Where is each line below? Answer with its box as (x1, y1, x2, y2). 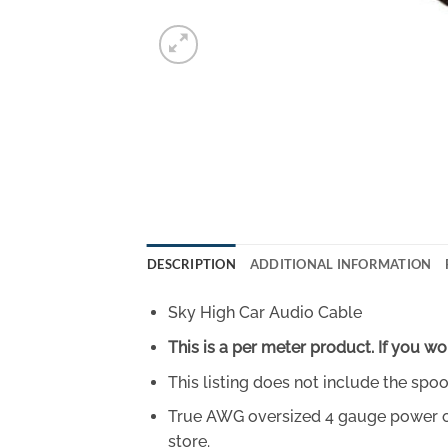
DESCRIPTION (147, 256, 236, 273)
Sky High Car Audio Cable (167, 303, 362, 323)
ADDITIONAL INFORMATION (249, 256, 432, 273)
